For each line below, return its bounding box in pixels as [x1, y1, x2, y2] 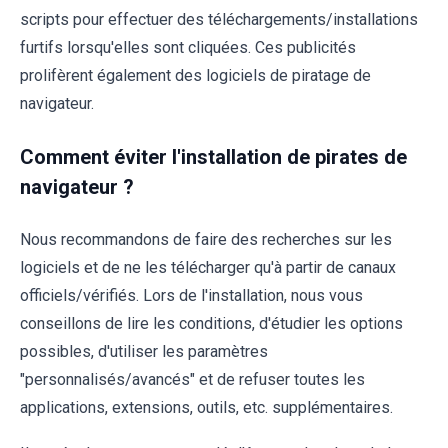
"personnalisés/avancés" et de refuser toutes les [20, 369, 365, 389]
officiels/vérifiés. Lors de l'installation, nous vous [20, 285, 363, 305]
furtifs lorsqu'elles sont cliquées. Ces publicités [20, 37, 356, 57]
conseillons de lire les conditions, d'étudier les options [20, 313, 403, 333]
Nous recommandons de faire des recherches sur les [20, 229, 392, 249]
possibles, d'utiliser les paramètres [20, 341, 268, 361]
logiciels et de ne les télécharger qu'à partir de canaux [20, 257, 396, 277]
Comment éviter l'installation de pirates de [20, 144, 407, 169]
